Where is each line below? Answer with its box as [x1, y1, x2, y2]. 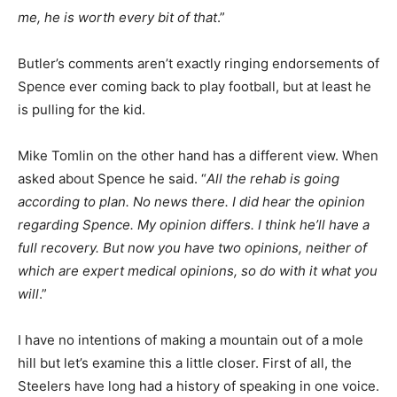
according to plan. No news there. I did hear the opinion [18, 193, 365, 210]
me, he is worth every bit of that [18, 9, 217, 26]
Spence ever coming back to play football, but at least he [18, 78, 371, 95]
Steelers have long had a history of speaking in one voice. [18, 378, 379, 394]
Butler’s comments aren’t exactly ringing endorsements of [18, 55, 379, 72]
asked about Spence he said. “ [18, 170, 206, 187]
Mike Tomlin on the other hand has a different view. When [18, 147, 378, 164]
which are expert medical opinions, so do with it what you [18, 262, 378, 279]
